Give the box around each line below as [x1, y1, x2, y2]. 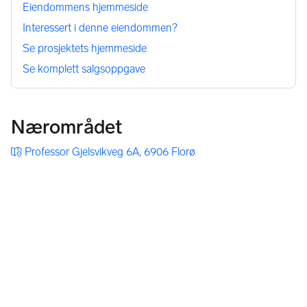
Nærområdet [11, 116, 122, 139]
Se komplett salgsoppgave [23, 62, 145, 76]
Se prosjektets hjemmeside [23, 42, 147, 56]
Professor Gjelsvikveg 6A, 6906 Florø [25, 145, 195, 159]
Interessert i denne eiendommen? [23, 21, 177, 35]
